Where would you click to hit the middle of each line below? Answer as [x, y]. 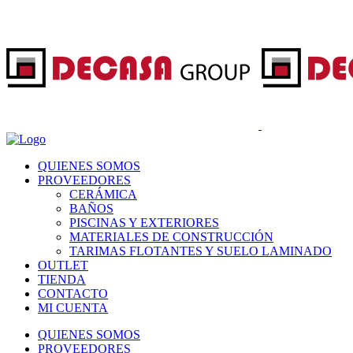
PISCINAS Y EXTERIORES [144, 223]
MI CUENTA [73, 308]
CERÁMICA [103, 194]
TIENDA [62, 279]
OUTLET [63, 265]
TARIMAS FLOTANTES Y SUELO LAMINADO [201, 251]
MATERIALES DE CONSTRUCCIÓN [171, 237]
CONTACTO [73, 294]
